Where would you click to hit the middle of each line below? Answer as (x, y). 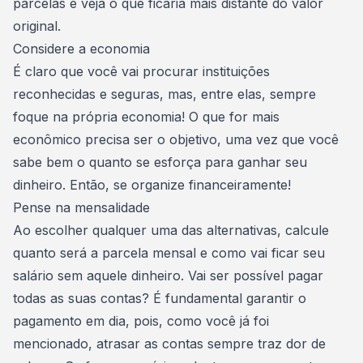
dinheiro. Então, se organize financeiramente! (152, 185)
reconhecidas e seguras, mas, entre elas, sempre (164, 94)
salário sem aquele (72, 275)
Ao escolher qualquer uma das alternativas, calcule (171, 230)
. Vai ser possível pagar (252, 275)
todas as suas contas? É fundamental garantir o (160, 298)
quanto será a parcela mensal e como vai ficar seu (169, 253)
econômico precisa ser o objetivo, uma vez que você (176, 139)
